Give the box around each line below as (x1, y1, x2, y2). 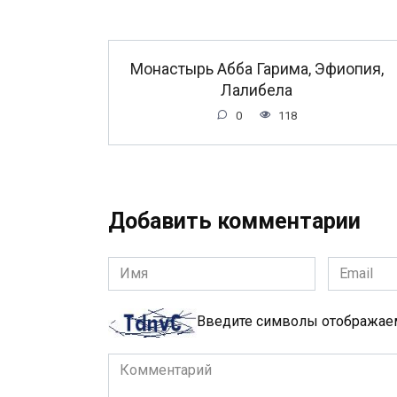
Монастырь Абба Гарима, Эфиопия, (129, 59, 384, 78)
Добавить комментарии (108, 208, 361, 235)
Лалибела (221, 81, 292, 99)
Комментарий (107, 354, 199, 372)
